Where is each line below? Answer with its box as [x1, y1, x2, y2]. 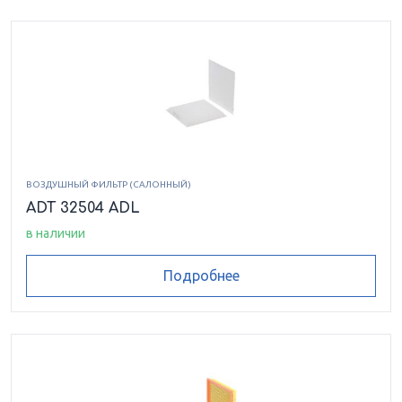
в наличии [26, 226, 85, 241]
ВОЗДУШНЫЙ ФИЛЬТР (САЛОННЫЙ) [26, 179, 191, 190]
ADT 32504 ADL [26, 200, 140, 217]
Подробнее [162, 267, 240, 284]
